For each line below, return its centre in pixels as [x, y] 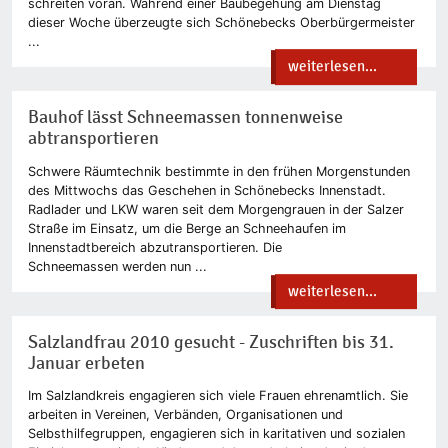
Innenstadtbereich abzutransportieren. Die [155, 247]
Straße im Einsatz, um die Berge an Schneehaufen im [187, 228]
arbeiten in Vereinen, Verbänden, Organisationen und [185, 415]
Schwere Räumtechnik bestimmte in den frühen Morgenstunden [219, 171]
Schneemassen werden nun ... [117, 266]
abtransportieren [93, 138]
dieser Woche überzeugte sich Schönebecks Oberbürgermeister [221, 22]
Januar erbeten [86, 363]
